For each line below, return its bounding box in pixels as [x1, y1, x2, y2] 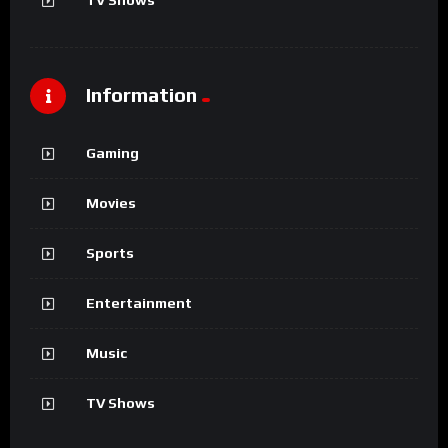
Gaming [86, 144, 139, 161]
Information [86, 83, 197, 107]
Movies [86, 194, 136, 211]
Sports [86, 244, 134, 261]
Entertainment [86, 294, 192, 311]
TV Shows [86, 394, 155, 411]
